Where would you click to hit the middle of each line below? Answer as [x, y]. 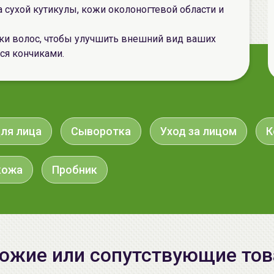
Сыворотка [101, 131]
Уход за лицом [198, 131]
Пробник [75, 170]
